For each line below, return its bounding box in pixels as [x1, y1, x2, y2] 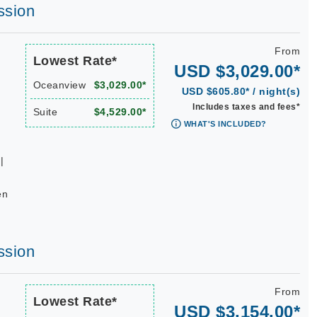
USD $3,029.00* [174, 62, 300, 81]
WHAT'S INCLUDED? [183, 120, 267, 128]
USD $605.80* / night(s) [181, 86, 300, 97]
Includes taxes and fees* [192, 102, 300, 112]
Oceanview [33, 79, 86, 91]
